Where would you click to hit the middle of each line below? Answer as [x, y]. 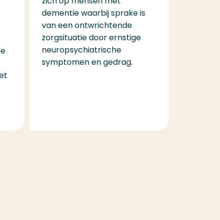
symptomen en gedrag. [87, 62]
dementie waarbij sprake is [93, 13]
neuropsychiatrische [81, 50]
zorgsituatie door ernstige [91, 37]
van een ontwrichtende [87, 25]
